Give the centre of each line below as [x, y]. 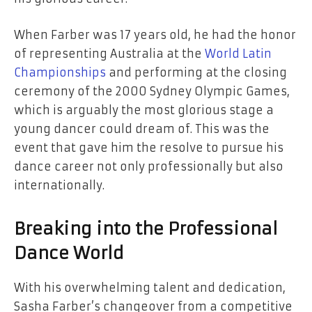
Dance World [69, 253]
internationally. [59, 185]
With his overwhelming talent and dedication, [150, 287]
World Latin [238, 53]
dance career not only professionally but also [149, 166]
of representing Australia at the [109, 53]
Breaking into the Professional [146, 229]
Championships [60, 72]
